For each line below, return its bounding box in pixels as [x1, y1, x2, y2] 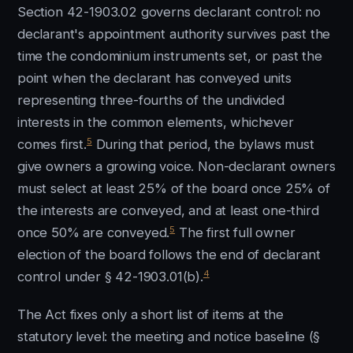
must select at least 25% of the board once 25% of [17, 180, 330, 196]
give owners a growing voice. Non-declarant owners [17, 158, 336, 174]
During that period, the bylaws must [91, 136, 314, 152]
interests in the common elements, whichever [17, 114, 294, 130]
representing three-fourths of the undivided [17, 92, 284, 108]
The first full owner [175, 225, 295, 240]
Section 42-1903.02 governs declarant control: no [17, 4, 321, 20]
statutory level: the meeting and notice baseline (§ [17, 329, 321, 344]
